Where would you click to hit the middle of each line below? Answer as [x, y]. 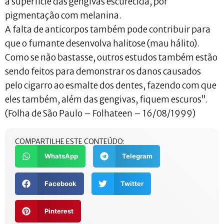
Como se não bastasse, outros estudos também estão [111, 58]
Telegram [137, 156]
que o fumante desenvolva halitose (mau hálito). [102, 44]
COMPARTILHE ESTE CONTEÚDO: [70, 141]
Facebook [60, 183]
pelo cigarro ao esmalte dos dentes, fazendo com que [111, 86]
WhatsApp [61, 156]
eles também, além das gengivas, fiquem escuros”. [107, 100]
